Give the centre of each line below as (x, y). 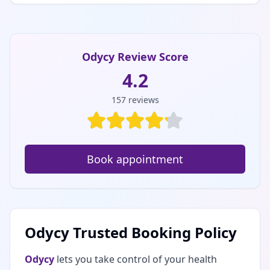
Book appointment (135, 159)
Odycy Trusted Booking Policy (131, 232)
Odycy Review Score (135, 57)
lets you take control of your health (136, 259)
